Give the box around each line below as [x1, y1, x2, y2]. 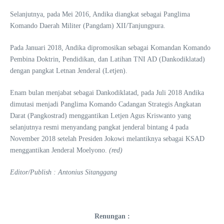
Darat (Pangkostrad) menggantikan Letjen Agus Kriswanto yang [10, 112, 191, 119]
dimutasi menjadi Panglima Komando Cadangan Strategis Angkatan [10, 100, 201, 108]
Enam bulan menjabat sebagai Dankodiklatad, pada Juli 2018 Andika [10, 89, 204, 96]
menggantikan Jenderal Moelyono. [10, 146, 109, 154]
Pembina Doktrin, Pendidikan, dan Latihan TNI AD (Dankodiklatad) [10, 55, 205, 63]
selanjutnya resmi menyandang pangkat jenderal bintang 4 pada [10, 123, 188, 131]
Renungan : [94, 212, 130, 220]
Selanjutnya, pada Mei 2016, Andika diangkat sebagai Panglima [10, 10, 190, 18]
